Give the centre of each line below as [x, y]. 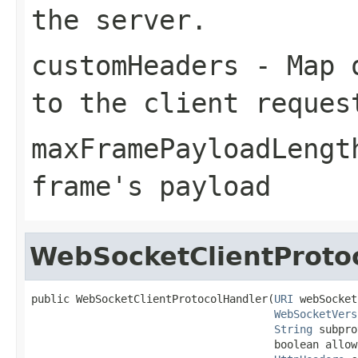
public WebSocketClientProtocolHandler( [153, 298]
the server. [119, 20]
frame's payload [151, 186]
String [293, 329]
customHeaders [135, 65]
